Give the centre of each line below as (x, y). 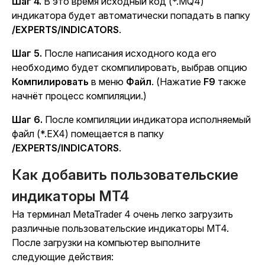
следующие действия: (63, 257)
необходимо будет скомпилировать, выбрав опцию (130, 68)
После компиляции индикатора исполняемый (147, 120)
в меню (107, 82)
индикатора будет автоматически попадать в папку (131, 16)
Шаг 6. (27, 120)
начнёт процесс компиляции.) (79, 96)
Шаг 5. (27, 54)
